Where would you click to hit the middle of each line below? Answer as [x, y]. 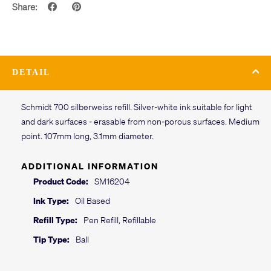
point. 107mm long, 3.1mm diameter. [87, 136]
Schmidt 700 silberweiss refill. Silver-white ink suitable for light [137, 107]
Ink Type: [51, 201]
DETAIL [31, 73]
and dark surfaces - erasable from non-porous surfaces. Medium [140, 121]
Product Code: [61, 181]
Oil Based [93, 201]
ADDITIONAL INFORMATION [90, 166]
